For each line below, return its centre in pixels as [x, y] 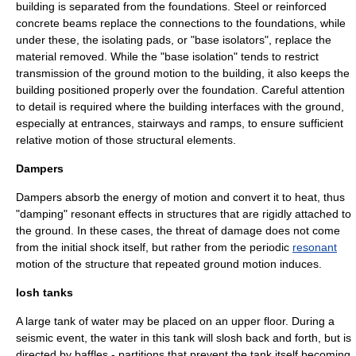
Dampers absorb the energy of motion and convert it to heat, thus [180, 197]
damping [42, 214]
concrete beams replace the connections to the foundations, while [181, 23]
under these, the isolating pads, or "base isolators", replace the [174, 40]
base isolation [199, 56]
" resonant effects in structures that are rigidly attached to [207, 214]
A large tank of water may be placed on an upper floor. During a [175, 321]
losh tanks [44, 292]
